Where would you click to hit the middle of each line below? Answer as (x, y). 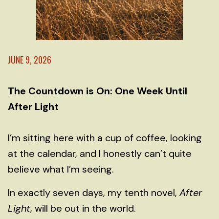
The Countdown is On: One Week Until (98, 91)
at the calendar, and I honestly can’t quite (100, 153)
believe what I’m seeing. (61, 169)
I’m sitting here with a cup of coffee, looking (105, 138)
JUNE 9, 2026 (30, 60)
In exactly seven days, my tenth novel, (94, 193)
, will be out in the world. (83, 208)
